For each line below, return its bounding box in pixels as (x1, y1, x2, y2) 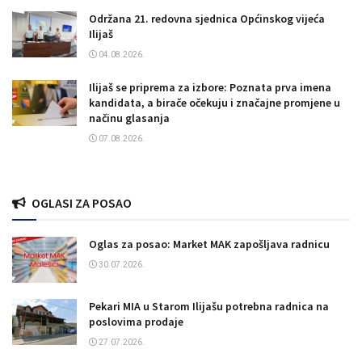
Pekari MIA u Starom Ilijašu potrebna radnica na (89, 299, 329, 314)
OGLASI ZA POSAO (32, 195, 132, 212)
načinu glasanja (89, 111, 170, 126)
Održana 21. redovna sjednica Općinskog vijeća (89, 11, 325, 27)
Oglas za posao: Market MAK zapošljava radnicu (89, 237, 330, 252)
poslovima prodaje (89, 314, 183, 330)
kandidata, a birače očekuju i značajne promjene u (89, 95, 340, 111)
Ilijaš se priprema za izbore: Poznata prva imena (89, 80, 331, 95)
